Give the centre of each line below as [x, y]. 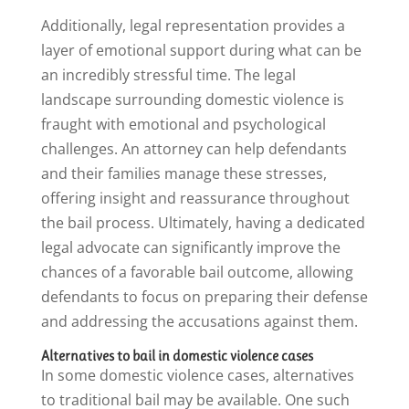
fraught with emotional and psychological [183, 125]
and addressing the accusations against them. [199, 322]
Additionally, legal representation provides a [193, 26]
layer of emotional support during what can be [201, 51]
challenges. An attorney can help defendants [194, 149]
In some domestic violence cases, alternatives [197, 376]
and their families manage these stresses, [184, 174]
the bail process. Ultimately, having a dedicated [203, 223]
